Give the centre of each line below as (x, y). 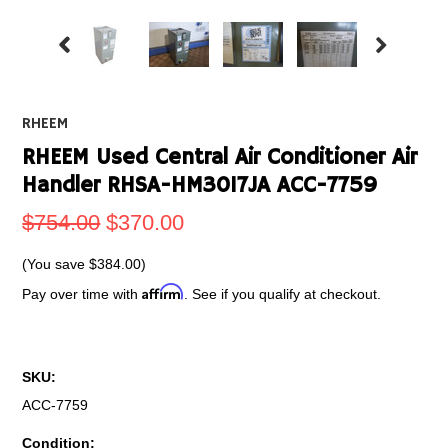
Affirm (163, 291)
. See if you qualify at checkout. (283, 294)
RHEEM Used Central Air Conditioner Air (220, 158)
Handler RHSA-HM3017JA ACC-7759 (200, 186)
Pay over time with (82, 294)
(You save (56, 264)
